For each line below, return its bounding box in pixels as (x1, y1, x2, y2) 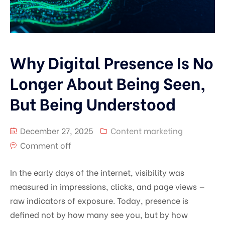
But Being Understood (10, 91, 176, 115)
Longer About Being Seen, (10, 70, 205, 94)
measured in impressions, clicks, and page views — (10, 180, 205, 192)
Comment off (20, 139, 71, 151)
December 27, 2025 (18, 124, 93, 136)
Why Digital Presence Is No (10, 50, 213, 73)
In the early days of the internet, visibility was (10, 166, 184, 178)
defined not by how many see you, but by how (10, 208, 188, 220)
